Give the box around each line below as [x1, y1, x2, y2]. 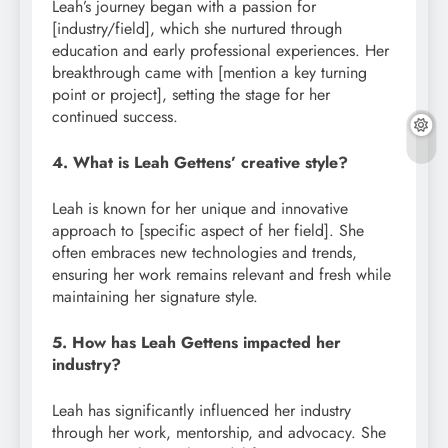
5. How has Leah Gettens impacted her [52, 330, 341, 354]
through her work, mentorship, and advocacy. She [52, 420, 386, 444]
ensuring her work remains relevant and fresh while [52, 262, 391, 286]
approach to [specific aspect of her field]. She [52, 218, 364, 242]
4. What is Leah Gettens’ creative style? [52, 150, 348, 174]
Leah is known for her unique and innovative [52, 196, 348, 220]
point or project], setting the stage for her [52, 82, 330, 106]
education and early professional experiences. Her [52, 38, 389, 62]
